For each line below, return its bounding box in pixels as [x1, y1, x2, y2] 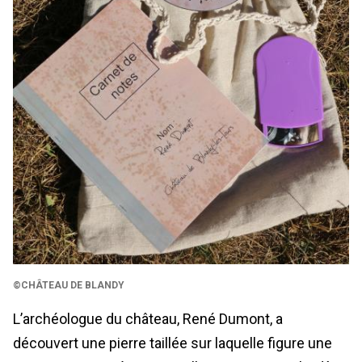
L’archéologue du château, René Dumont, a [13, 309, 283, 327]
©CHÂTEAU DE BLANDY [13, 279, 124, 291]
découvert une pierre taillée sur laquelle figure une [13, 334, 332, 351]
